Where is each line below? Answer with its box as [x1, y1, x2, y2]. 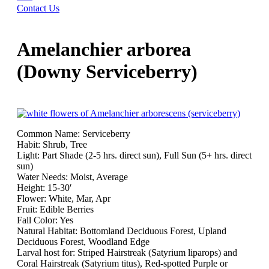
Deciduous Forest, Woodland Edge [17, 236, 150, 247]
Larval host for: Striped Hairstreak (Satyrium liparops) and [17, 247, 237, 258]
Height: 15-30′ [17, 182, 72, 193]
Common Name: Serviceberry [17, 128, 130, 139]
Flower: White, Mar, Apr [17, 193, 110, 204]
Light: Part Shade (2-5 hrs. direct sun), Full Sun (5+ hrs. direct [17, 150, 252, 160]
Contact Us [17, 3, 59, 13]
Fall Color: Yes [17, 214, 73, 225]
